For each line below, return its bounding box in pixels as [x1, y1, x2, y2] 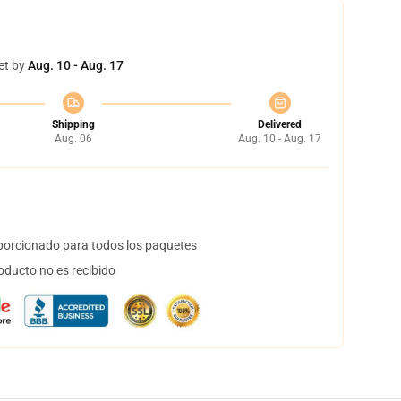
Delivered [258, 118, 302, 131]
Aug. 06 [54, 132, 92, 145]
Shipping [51, 118, 95, 131]
